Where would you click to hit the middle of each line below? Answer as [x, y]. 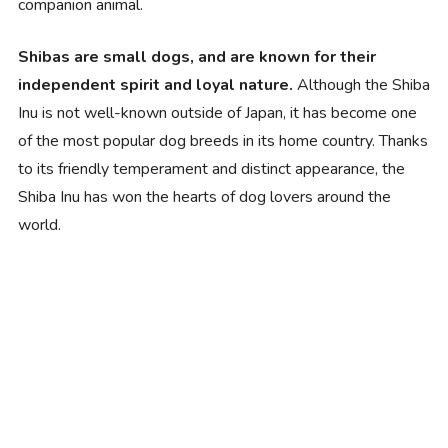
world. [39, 224]
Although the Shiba [361, 84]
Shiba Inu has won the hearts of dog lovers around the [204, 196]
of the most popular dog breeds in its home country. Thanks [222, 140]
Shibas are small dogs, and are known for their [196, 56]
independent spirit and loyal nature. [155, 84]
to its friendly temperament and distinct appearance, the [211, 168]
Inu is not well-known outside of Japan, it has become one [217, 112]
